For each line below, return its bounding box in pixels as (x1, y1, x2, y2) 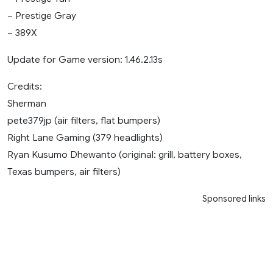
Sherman (7, 97, 46, 110)
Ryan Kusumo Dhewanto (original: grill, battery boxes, (7, 149, 242, 161)
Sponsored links (202, 193, 266, 205)
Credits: (7, 80, 42, 93)
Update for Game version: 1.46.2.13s (7, 54, 163, 66)
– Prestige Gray (7, 10, 76, 22)
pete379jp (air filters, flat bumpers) (7, 115, 160, 127)
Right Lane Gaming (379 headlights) (7, 132, 163, 144)
